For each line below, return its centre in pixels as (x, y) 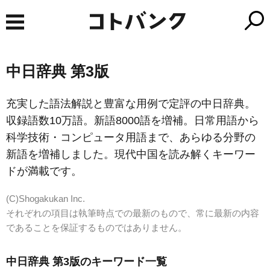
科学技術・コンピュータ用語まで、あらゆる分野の (131, 137)
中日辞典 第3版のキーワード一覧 (86, 262)
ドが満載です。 (44, 171)
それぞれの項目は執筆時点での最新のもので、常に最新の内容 (133, 213)
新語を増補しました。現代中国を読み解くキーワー (131, 154)
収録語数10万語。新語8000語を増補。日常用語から (133, 121)
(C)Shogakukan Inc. (46, 199)
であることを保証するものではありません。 (96, 228)
